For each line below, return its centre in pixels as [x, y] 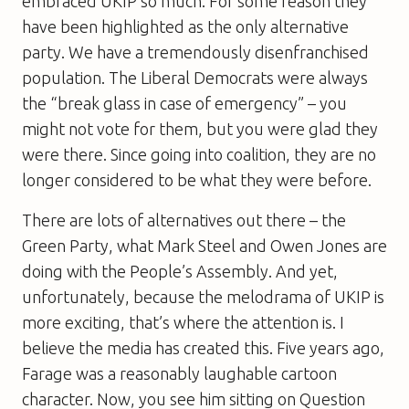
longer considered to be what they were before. [197, 179]
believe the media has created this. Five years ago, [203, 347]
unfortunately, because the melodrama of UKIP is [203, 296]
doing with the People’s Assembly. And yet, [180, 271]
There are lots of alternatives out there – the [184, 220]
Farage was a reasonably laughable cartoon [179, 373]
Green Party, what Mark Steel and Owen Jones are [204, 245]
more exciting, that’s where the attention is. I [183, 322]
